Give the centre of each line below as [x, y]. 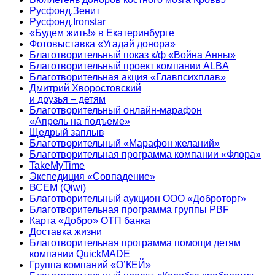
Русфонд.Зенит [65, 10]
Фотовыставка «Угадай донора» [103, 44]
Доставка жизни [66, 231]
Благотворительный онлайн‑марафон [116, 110]
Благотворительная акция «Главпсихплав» [128, 77]
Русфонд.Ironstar [68, 21]
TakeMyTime [57, 165]
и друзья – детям [68, 99]
